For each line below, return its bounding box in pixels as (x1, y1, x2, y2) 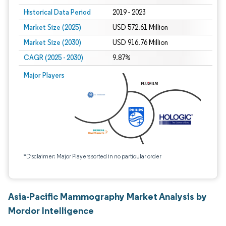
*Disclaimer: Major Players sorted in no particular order (24, 152, 161, 160)
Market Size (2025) (24, 23, 81, 32)
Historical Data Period (24, 8, 91, 17)
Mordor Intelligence (8, 204, 94, 216)
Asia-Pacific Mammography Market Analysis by (8, 190, 207, 202)
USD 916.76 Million (112, 38, 168, 47)
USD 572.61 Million (112, 23, 168, 32)
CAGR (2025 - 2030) (24, 53, 83, 62)
